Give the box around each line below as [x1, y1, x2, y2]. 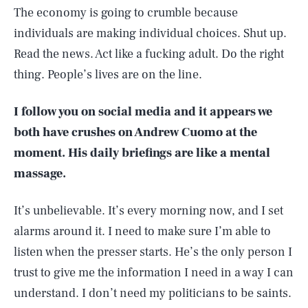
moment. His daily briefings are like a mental [14, 145, 270, 161]
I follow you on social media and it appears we [14, 104, 272, 120]
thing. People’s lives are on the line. [14, 67, 202, 82]
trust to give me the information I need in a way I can [14, 265, 294, 280]
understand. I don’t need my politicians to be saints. [14, 285, 291, 301]
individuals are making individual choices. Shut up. [14, 25, 287, 41]
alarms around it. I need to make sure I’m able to [14, 223, 271, 239]
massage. [14, 166, 66, 181]
